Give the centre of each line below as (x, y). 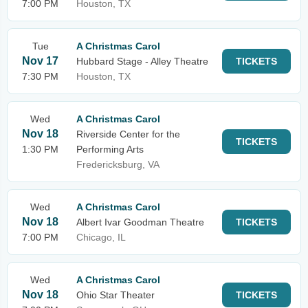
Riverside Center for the (128, 134)
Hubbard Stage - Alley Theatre (142, 61)
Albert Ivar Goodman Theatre (140, 222)
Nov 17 (40, 61)
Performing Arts (110, 149)
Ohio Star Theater (115, 295)
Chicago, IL (101, 237)
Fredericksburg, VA (118, 164)
